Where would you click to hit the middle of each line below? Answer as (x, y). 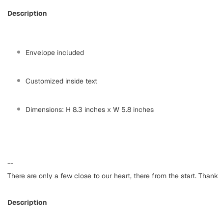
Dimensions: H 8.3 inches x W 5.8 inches (90, 110)
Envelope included (55, 53)
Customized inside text (61, 81)
